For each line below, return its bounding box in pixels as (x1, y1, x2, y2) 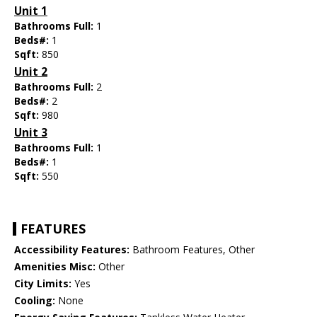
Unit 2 (14, 64, 47, 80)
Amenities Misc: (14, 260, 96, 274)
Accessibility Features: (14, 243, 129, 257)
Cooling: (14, 294, 55, 308)
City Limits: (14, 277, 71, 291)
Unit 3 (14, 125, 47, 141)
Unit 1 (14, 4, 47, 19)
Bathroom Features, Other (129, 243, 255, 257)
